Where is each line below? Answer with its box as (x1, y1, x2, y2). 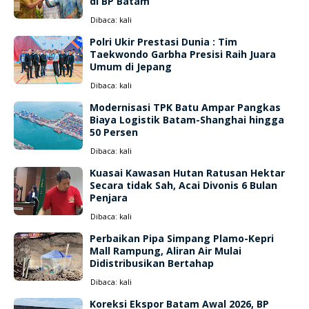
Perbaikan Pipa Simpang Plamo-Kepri (90, 232, 274, 245)
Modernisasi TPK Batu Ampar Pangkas (90, 101, 281, 114)
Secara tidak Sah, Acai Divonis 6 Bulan (90, 179, 277, 192)
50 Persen (90, 126, 138, 139)
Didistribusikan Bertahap (90, 257, 214, 270)
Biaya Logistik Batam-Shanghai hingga (90, 113, 284, 126)
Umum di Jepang (90, 60, 172, 73)
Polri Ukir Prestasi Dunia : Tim (90, 35, 237, 48)
